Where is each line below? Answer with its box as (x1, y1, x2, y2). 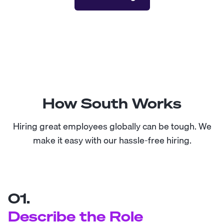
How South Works (42, 94, 181, 113)
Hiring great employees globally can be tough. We (12, 119, 211, 134)
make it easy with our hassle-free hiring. (32, 133, 191, 148)
